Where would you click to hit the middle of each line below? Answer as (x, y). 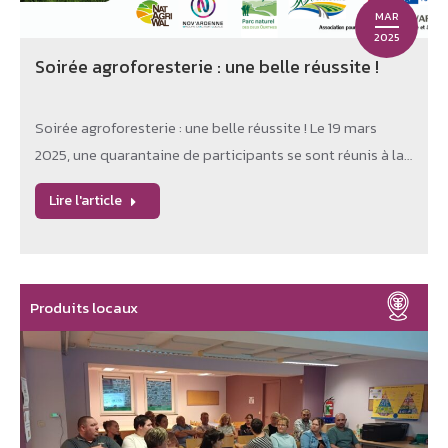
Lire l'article (85, 200)
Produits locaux (84, 307)
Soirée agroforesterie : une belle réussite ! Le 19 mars (206, 127)
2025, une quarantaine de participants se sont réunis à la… (223, 154)
